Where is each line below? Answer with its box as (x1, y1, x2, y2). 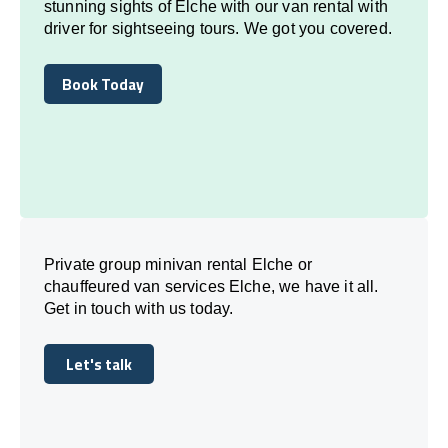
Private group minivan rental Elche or (44, 255, 312, 273)
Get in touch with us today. (44, 299, 234, 317)
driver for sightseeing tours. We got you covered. (44, 19, 392, 37)
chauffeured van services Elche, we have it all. (44, 277, 379, 295)
